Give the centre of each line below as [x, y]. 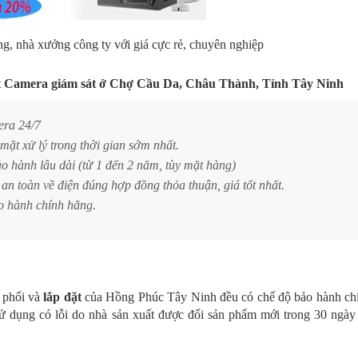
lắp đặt [62, 297]
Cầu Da [158, 83]
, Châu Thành [217, 83]
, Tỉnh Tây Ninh [300, 83]
